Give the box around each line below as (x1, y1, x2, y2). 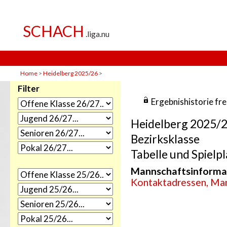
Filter (18, 83, 40, 94)
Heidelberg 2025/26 (43, 69, 99, 77)
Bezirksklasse (131, 132, 200, 146)
